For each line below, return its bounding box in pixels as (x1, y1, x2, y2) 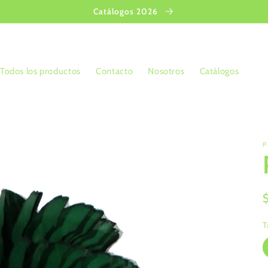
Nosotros (148, 66, 185, 77)
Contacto (96, 66, 133, 77)
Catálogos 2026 (93, 6, 161, 16)
